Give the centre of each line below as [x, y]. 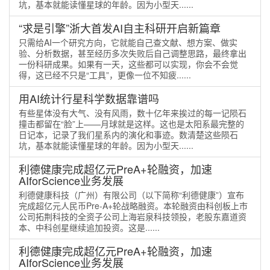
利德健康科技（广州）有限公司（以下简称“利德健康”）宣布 [131, 195]
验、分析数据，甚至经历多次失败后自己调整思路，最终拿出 [133, 53]
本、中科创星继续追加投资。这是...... [89, 227]
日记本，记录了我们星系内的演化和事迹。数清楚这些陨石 [128, 134]
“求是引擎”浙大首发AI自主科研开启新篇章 [120, 28]
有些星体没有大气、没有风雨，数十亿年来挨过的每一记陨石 [133, 113]
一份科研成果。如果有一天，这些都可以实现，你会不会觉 [128, 64]
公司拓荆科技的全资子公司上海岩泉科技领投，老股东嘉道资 [133, 216]
